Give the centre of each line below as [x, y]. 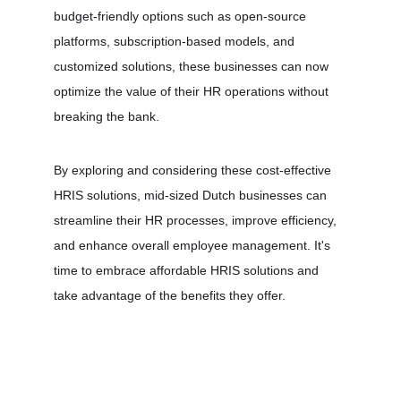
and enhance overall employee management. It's [194, 245]
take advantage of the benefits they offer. [170, 295]
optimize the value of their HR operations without [193, 91]
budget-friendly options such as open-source [182, 16]
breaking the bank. [107, 116]
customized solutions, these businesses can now [193, 66]
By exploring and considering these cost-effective [194, 170]
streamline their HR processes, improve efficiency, [197, 220]
